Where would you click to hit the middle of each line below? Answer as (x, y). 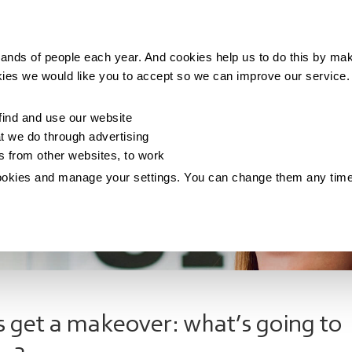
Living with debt (270, 33)
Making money (43, 33)
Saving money (156, 33)
